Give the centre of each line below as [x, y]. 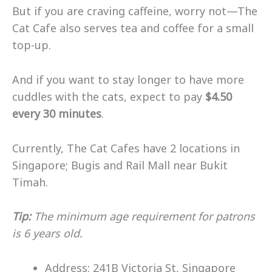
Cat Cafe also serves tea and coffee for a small [133, 28]
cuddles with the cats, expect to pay [107, 96]
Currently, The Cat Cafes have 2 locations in [126, 148]
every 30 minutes [57, 113]
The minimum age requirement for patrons [144, 216]
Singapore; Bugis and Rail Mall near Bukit [120, 165]
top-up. [33, 45]
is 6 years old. [49, 233]
